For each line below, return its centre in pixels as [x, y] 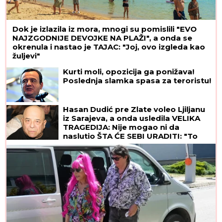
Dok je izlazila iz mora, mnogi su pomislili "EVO [105, 29]
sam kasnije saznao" [104, 145]
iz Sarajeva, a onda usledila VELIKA [132, 118]
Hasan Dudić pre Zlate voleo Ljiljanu [134, 109]
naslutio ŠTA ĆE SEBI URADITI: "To [130, 136]
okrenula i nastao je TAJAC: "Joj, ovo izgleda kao [109, 47]
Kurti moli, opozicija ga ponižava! [129, 71]
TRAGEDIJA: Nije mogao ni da [121, 127]
